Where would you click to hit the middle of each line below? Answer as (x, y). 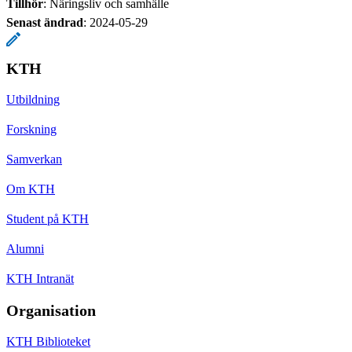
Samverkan (34, 159)
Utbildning (33, 99)
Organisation (51, 310)
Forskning (31, 129)
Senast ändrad (45, 22)
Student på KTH (48, 218)
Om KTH (31, 189)
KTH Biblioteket (48, 341)
